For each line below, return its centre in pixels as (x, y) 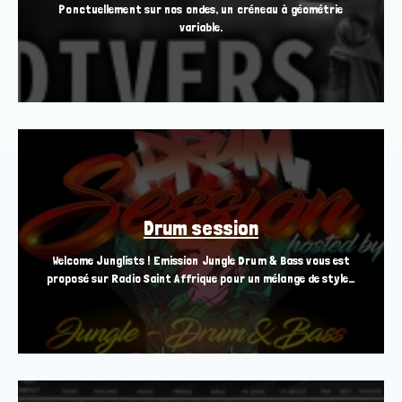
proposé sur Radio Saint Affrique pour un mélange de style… (201, 279)
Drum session (201, 228)
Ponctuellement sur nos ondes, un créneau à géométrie (201, 9)
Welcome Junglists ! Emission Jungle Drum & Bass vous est (201, 261)
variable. (201, 27)
